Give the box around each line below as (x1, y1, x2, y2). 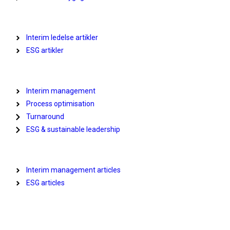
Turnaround (26, 112, 64, 121)
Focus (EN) (14, 67, 49, 75)
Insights (14, 146, 40, 155)
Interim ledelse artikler (26, 33, 98, 42)
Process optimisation (26, 100, 94, 108)
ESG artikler (26, 46, 64, 55)
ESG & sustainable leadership (26, 125, 120, 134)
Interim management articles (26, 166, 121, 175)
